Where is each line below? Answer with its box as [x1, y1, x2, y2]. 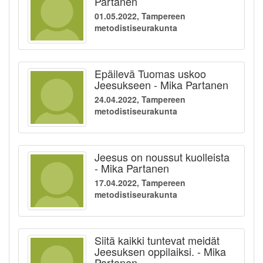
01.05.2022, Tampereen [95, 10, 186, 22]
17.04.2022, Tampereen [95, 177, 186, 189]
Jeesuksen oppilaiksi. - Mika [95, 244, 226, 259]
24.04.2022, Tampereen [95, 93, 186, 106]
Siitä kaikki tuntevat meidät [95, 232, 220, 248]
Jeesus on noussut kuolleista [95, 149, 230, 165]
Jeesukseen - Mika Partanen [95, 77, 228, 93]
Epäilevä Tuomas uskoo [95, 66, 206, 82]
